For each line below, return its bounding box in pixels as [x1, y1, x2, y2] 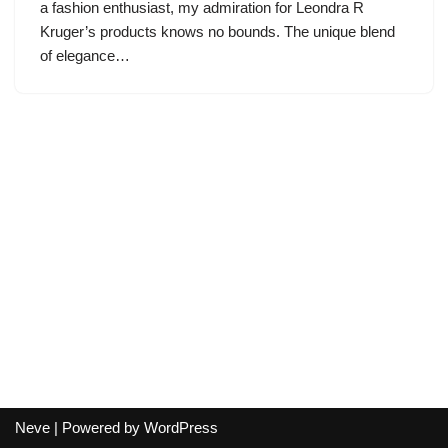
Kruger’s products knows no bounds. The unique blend [40, 23, 395, 40]
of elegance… [40, 47, 134, 64]
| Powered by [50, 419, 144, 436]
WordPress [144, 419, 218, 436]
